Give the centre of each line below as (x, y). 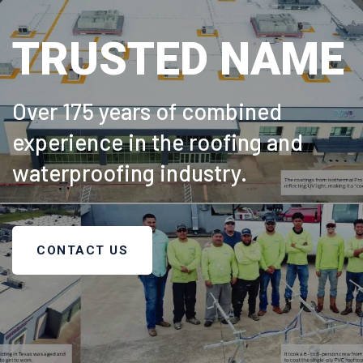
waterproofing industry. (130, 173)
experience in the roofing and (158, 142)
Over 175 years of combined (147, 111)
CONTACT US (82, 251)
